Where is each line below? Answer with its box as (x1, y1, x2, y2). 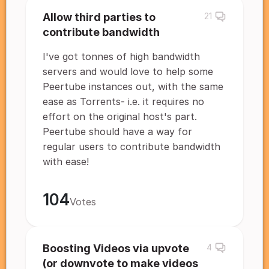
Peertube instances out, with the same (43, 80, 223, 92)
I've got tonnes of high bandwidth (43, 50, 200, 62)
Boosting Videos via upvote (43, 242, 189, 255)
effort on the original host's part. (43, 110, 197, 122)
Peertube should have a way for (43, 125, 192, 138)
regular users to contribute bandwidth (43, 141, 220, 153)
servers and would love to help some (43, 65, 213, 77)
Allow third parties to (43, 11, 156, 23)
